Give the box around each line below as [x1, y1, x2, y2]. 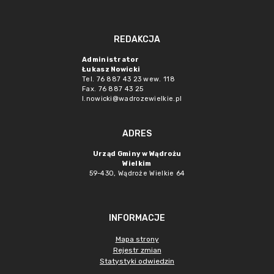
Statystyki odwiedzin [100, 257, 174, 265]
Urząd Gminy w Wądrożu [92, 150, 182, 158]
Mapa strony [115, 235, 159, 243]
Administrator [82, 56, 139, 64]
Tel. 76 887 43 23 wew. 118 [82, 75, 175, 83]
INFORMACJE [109, 213, 165, 223]
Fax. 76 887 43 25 [82, 85, 144, 93]
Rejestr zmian [113, 246, 161, 254]
